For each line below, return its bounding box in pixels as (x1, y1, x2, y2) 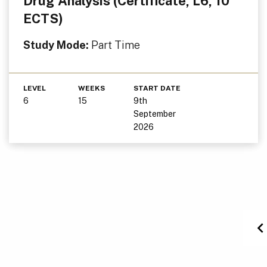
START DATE (133, 83, 181, 92)
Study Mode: (23, 38, 91, 51)
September (133, 108, 176, 119)
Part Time (91, 38, 140, 51)
